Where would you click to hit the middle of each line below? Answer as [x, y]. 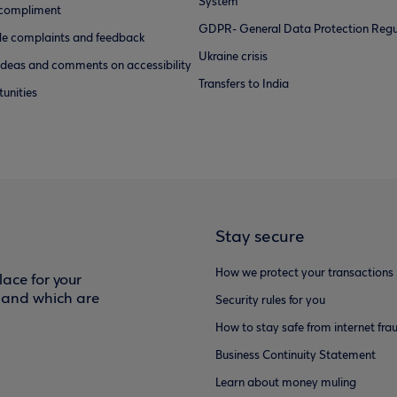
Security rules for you [271, 301]
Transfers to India [244, 85]
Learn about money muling [286, 383]
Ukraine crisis [233, 57]
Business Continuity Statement [296, 356]
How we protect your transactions [305, 273]
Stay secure [261, 237]
